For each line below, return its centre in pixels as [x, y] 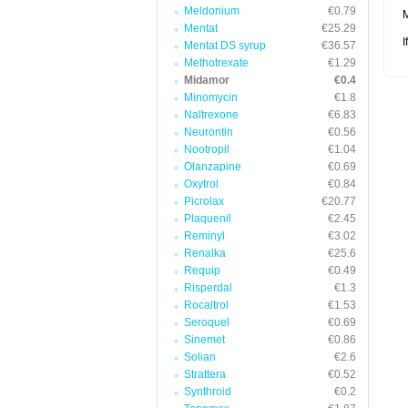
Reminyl [204, 236]
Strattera [205, 374]
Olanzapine [213, 167]
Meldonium [212, 11]
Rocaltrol [206, 305]
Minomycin [211, 97]
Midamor [207, 80]
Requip [202, 270]
